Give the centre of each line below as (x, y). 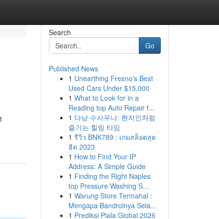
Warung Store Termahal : (113, 196)
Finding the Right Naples (112, 176)
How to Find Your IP (105, 156)
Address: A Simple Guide (107, 166)
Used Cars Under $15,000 (109, 88)
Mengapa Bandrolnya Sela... (112, 205)
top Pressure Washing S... (108, 186)
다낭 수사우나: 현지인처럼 (115, 117)
